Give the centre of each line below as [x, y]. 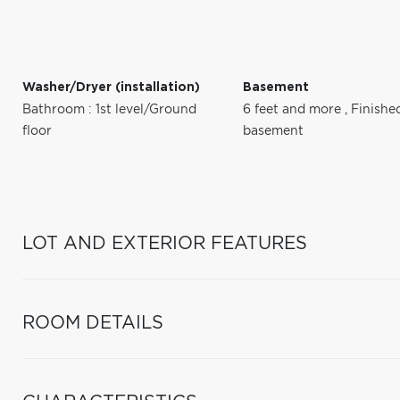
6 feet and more [294, 110]
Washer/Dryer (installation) [111, 87]
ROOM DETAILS [93, 323]
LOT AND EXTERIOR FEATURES [165, 244]
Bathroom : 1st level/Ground [109, 110]
